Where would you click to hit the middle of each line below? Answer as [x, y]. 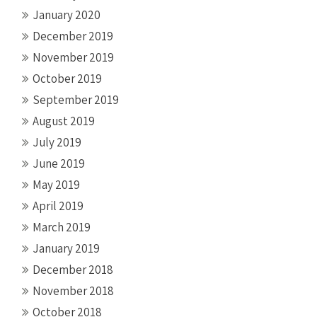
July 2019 [57, 142]
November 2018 [73, 290]
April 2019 [58, 206]
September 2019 [76, 99]
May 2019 [56, 184]
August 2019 [64, 121]
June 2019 [59, 163]
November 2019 [73, 57]
